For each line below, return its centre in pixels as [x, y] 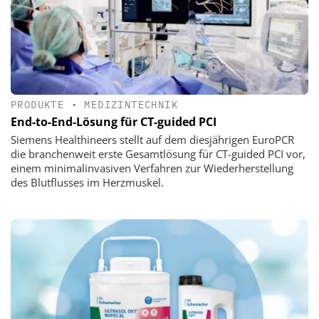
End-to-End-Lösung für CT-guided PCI [114, 122]
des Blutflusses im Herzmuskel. [87, 183]
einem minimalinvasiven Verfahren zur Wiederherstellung [152, 168]
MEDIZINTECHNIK [131, 105]
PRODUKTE [38, 105]
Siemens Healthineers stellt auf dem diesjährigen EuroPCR [152, 140]
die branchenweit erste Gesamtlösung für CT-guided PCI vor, [158, 154]
